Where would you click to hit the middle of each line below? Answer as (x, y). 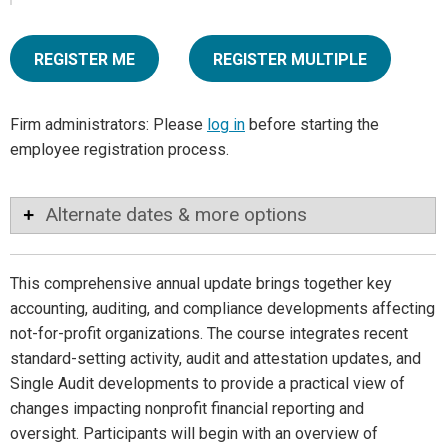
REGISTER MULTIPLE (290, 60)
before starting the (312, 125)
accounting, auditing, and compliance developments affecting (222, 309)
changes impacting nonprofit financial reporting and (187, 409)
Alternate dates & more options (176, 215)
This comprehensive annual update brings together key (201, 284)
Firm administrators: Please (108, 125)
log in (226, 125)
